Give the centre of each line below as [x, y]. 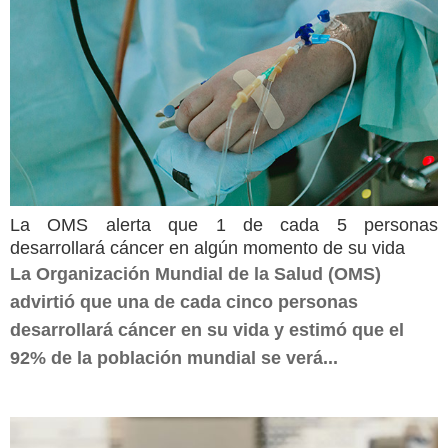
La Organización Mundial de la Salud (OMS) [195, 274]
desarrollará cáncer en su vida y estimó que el [207, 330]
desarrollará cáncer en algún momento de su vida [207, 248]
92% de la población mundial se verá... [174, 358]
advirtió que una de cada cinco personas [184, 302]
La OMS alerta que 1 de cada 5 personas [224, 225]
